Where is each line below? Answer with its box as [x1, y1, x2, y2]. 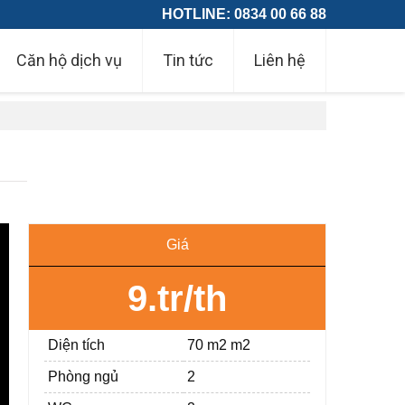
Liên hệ [254, 51, 306, 70]
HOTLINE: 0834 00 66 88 [162, 6, 326, 22]
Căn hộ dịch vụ [16, 51, 122, 70]
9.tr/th [127, 278, 228, 318]
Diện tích [48, 337, 106, 353]
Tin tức [163, 51, 213, 70]
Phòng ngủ [48, 369, 119, 384]
